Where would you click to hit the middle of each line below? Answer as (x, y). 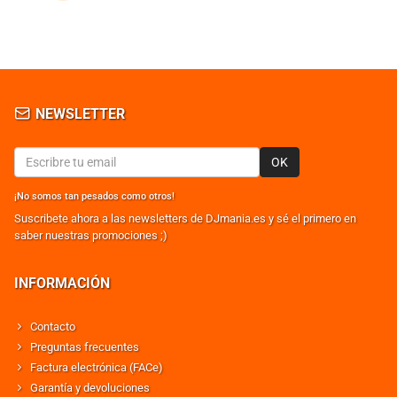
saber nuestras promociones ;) (91, 235)
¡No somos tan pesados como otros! (94, 196)
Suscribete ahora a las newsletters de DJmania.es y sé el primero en (185, 218)
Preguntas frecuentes (85, 347)
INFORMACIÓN (62, 283)
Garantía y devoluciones (90, 388)
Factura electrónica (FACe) (97, 367)
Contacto (53, 327)
